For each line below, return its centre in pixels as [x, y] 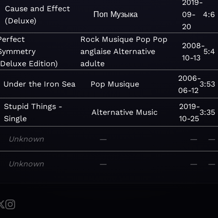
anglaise [95, 51]
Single [15, 118]
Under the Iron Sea [39, 84]
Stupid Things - [33, 106]
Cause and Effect [38, 8]
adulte [92, 64]
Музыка [124, 14]
